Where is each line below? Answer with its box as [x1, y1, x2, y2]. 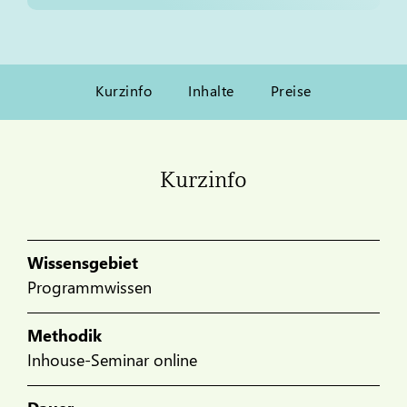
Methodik [27, 323, 102, 346]
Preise [270, 81, 312, 100]
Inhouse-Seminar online [27, 348, 197, 371]
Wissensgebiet [27, 251, 138, 273]
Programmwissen [27, 275, 152, 298]
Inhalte [188, 81, 234, 100]
